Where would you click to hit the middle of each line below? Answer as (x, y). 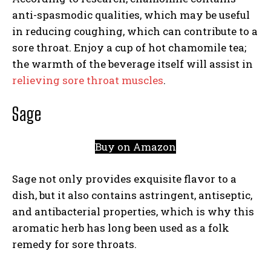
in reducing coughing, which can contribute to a (135, 31)
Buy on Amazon (135, 147)
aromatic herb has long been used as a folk (121, 228)
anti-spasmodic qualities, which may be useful (131, 15)
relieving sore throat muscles (88, 80)
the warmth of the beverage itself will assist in (132, 64)
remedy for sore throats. (76, 244)
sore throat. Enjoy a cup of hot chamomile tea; (129, 47)
